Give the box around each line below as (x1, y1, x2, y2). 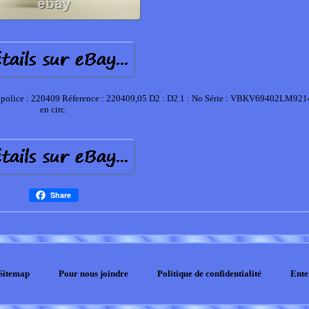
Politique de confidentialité (157, 268, 261, 279)
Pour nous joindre (59, 268, 128, 279)
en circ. (40, 103, 68, 114)
